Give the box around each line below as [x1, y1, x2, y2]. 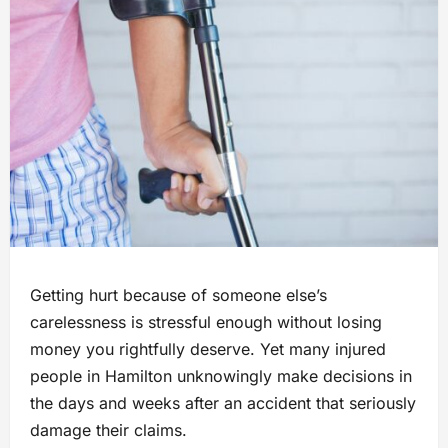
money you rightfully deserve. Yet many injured [30, 338, 386, 359]
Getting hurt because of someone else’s [30, 284, 327, 305]
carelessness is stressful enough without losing [30, 311, 382, 332]
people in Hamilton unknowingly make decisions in [30, 365, 412, 386]
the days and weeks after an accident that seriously [30, 392, 416, 413]
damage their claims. [30, 419, 187, 440]
